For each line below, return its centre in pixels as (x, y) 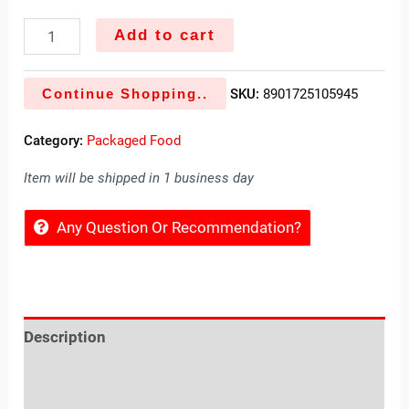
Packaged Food (134, 141)
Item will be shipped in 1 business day (139, 178)
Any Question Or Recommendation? (179, 227)
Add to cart (164, 35)
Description (65, 337)
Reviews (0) (66, 378)
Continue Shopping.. (126, 94)
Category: (56, 141)
